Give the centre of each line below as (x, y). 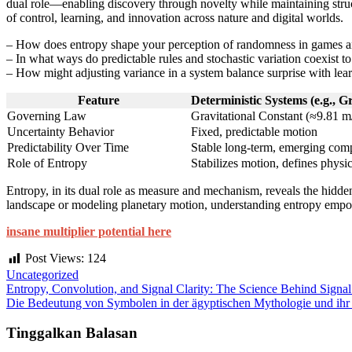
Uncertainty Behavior (60, 132)
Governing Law (47, 116)
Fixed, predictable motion (254, 132)
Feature (98, 101)
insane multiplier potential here (89, 232)
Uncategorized (42, 274)
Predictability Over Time (68, 148)
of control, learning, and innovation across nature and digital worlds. (175, 18)
